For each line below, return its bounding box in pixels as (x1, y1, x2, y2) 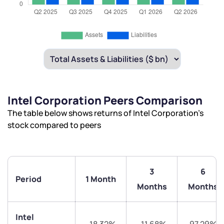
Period (15, 173, 41, 185)
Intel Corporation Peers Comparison (7, 93, 202, 108)
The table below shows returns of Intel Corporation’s (7, 107, 203, 119)
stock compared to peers (7, 119, 101, 131)
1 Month (85, 173, 116, 185)
